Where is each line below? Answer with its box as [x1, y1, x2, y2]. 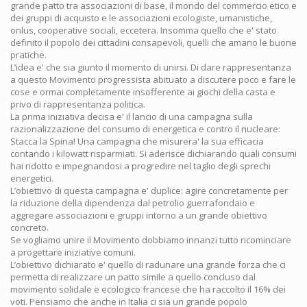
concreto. [10, 221, 49, 234]
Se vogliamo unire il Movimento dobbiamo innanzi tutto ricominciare [10, 234, 291, 246]
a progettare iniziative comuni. [10, 246, 136, 258]
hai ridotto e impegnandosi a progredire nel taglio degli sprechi [10, 160, 271, 172]
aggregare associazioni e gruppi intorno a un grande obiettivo [10, 209, 267, 221]
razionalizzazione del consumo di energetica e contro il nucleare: [10, 123, 280, 135]
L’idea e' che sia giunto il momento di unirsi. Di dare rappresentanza [10, 61, 291, 73]
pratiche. [10, 49, 47, 61]
